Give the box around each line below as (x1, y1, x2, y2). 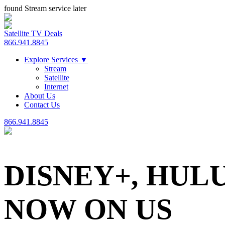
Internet (44, 82, 68, 91)
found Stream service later (4, 4, 86, 13)
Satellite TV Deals (4, 29, 62, 38)
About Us (24, 91, 55, 100)
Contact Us (24, 100, 60, 109)
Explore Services (24, 55, 80, 64)
